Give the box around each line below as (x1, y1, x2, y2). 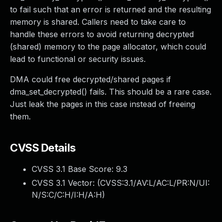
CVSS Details (10, 141, 76, 154)
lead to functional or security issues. (10, 54, 146, 64)
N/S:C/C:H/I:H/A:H (32, 190, 102, 200)
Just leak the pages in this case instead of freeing (10, 99, 195, 109)
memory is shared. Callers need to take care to (10, 17, 186, 27)
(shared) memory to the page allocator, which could (10, 42, 206, 52)
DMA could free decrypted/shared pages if (10, 74, 171, 84)
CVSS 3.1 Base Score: (32, 164, 116, 174)
